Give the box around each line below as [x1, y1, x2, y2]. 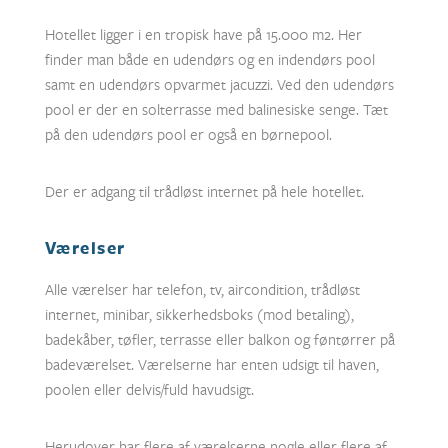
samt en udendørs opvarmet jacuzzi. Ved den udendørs [44, 74, 394, 94]
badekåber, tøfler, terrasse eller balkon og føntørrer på [44, 329, 395, 349]
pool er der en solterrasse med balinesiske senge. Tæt [44, 99, 388, 119]
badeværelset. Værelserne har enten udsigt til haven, [44, 354, 379, 374]
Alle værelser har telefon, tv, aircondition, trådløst [44, 279, 360, 299]
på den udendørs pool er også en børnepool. [44, 124, 332, 144]
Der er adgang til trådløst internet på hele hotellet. [44, 181, 364, 201]
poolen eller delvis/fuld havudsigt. [44, 379, 254, 399]
